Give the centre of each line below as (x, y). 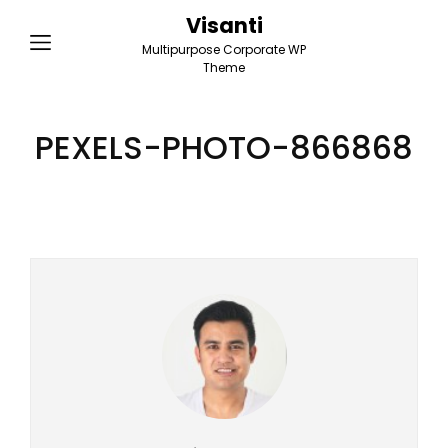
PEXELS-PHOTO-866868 (224, 147)
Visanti (224, 25)
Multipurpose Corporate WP (224, 49)
